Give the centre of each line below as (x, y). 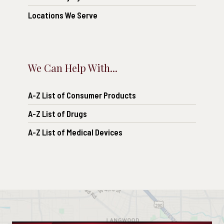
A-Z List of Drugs (57, 114)
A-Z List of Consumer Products (82, 95)
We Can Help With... (73, 68)
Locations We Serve (63, 15)
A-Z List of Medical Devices (75, 132)
